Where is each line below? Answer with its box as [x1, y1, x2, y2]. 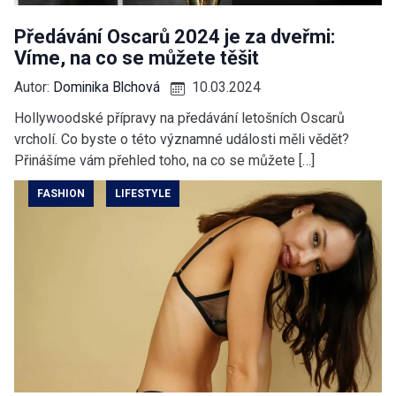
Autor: [14, 78, 53, 95]
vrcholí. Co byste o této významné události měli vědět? [14, 130, 349, 148]
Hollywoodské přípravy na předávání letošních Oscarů [14, 109, 345, 126]
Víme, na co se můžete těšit [14, 46, 259, 69]
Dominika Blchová [53, 78, 160, 95]
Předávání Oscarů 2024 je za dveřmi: [14, 25, 335, 48]
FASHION [37, 187, 85, 200]
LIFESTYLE [115, 187, 171, 200]
